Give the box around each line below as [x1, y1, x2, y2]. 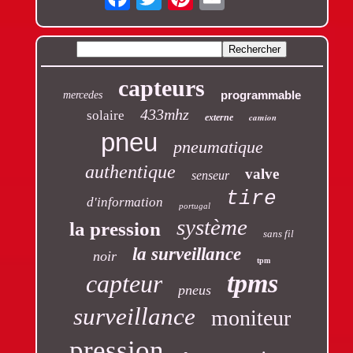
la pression [69, 218, 162, 240]
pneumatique [173, 137, 263, 158]
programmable [220, 88, 301, 102]
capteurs [117, 75, 205, 102]
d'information [87, 195, 164, 210]
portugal [179, 201, 211, 211]
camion [249, 111, 277, 124]
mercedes [62, 89, 102, 102]
